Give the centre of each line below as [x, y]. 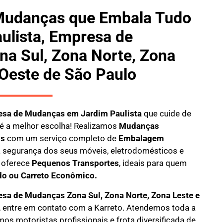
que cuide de [166, 114]
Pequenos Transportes [75, 163]
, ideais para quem [153, 163]
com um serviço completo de [61, 139]
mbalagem [143, 139]
